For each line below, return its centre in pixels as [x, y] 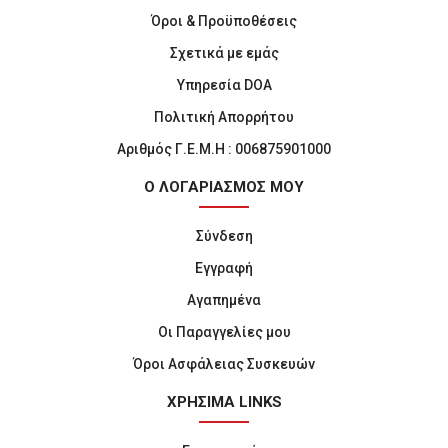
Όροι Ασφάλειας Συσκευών [224, 364]
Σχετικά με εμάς [224, 53]
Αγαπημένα [224, 300]
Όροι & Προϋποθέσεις [224, 21]
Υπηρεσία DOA [224, 85]
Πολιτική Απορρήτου [224, 117]
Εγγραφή [224, 268]
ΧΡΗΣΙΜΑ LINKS [224, 402]
